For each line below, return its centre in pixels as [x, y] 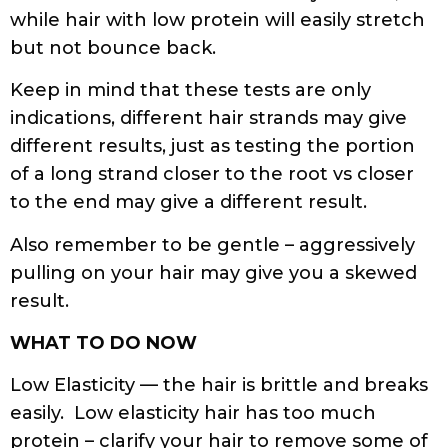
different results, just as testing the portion [212, 146]
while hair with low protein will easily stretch [217, 19]
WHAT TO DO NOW [103, 343]
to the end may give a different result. [193, 202]
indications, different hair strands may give [208, 118]
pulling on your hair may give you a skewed [213, 272]
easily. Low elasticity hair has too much [193, 413]
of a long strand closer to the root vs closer [212, 174]
